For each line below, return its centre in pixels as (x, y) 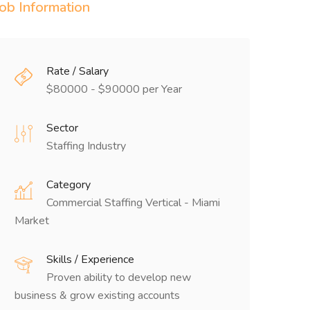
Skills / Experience (90, 259)
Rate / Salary (77, 71)
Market (32, 221)
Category (69, 185)
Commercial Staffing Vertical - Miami (133, 203)
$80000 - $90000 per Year (114, 89)
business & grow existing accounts (97, 295)
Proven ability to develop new (119, 277)
